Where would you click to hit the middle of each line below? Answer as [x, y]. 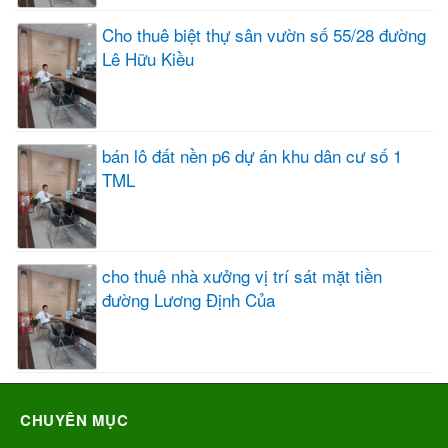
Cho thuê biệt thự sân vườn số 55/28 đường [264, 34]
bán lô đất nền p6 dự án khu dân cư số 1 [252, 155]
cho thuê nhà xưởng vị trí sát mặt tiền [242, 276]
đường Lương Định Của [188, 300]
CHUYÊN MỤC [74, 420]
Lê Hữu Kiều [148, 58]
